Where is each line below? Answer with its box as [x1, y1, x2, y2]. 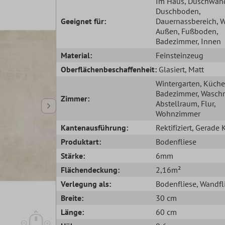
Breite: [61, 192, 84, 203]
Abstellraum [155, 98, 197, 108]
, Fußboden [177, 26, 216, 36]
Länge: [61, 206, 84, 217]
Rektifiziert [155, 122, 192, 133]
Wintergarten [155, 78, 200, 88]
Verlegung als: [61, 178, 111, 189]
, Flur [197, 98, 214, 108]
